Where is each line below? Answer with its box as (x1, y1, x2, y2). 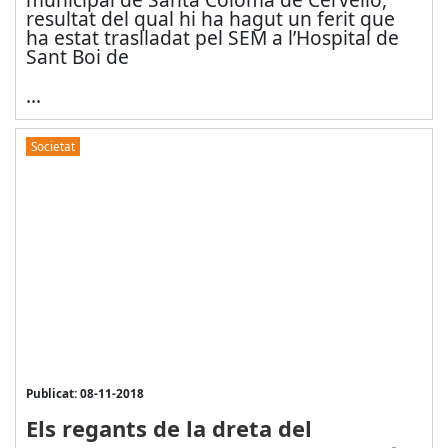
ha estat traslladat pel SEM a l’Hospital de (25, 23, 399, 51)
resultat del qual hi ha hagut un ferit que (25, 4, 395, 32)
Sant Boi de (25, 42, 129, 70)
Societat (30, 138, 75, 155)
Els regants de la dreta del (25, 413, 312, 444)
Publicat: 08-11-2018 (25, 385, 144, 402)
